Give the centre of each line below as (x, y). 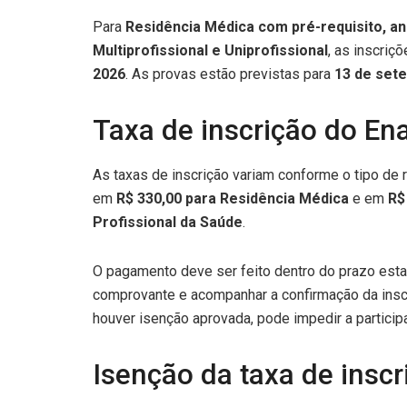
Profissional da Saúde (168, 223)
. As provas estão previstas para (230, 74)
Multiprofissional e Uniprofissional (210, 50)
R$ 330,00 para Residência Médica (233, 199)
